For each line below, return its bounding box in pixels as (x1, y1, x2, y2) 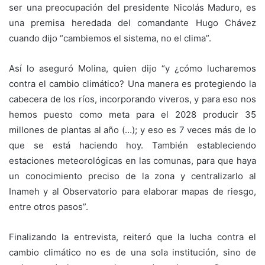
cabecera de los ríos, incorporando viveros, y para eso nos (9, 93, 256, 105)
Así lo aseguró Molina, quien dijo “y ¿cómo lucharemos (9, 63, 256, 75)
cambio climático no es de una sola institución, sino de (9, 247, 256, 258)
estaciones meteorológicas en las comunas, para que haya (9, 155, 256, 167)
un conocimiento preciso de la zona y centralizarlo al (9, 170, 256, 182)
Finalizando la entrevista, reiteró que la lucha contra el (9, 231, 256, 243)
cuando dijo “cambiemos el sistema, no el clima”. (9, 33, 211, 44)
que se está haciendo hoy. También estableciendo (9, 140, 256, 151)
